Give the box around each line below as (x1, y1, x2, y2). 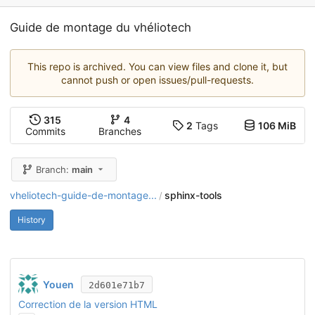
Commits (25, 125, 65, 138)
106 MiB (257, 120, 296, 132)
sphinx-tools (165, 188, 222, 201)
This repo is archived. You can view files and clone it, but (27, 60, 288, 73)
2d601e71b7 (89, 279, 145, 290)
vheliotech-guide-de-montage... (10, 188, 157, 201)
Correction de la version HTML (18, 297, 157, 310)
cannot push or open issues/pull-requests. (61, 74, 254, 86)
